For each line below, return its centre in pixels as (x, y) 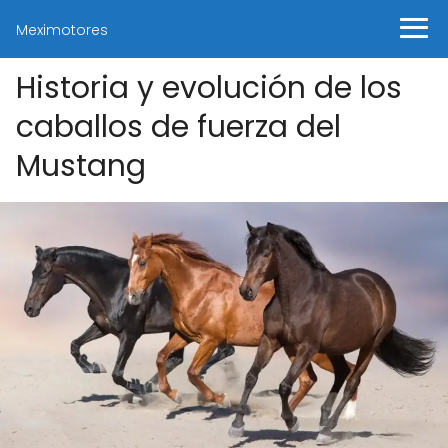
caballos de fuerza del (178, 127)
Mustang (81, 166)
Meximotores (62, 30)
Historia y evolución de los (209, 88)
